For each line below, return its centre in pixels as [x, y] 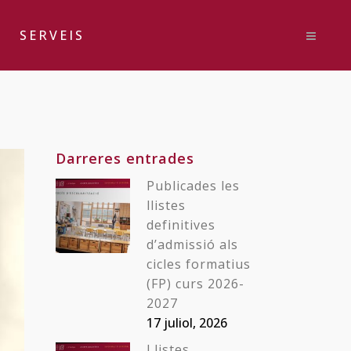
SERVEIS [52, 35]
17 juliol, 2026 [187, 323]
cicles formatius [199, 264]
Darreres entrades [125, 158]
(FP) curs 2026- [195, 284]
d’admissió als [192, 244]
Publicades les [193, 186]
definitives [181, 225]
